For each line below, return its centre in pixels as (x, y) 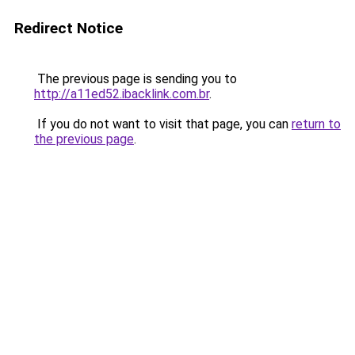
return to (316, 124)
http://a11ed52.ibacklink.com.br (122, 94)
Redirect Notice (69, 28)
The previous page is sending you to (136, 79)
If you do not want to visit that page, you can (163, 124)
